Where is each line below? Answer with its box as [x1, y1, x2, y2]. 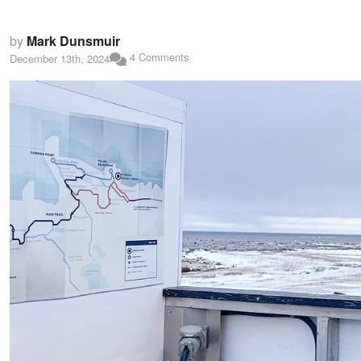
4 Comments [126, 49, 189, 65]
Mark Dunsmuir [27, 31, 120, 51]
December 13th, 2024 [10, 50, 110, 66]
